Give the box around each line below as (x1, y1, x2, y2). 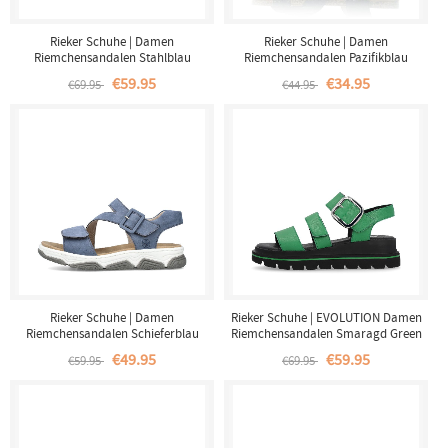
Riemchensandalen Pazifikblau (244, 49, 408, 66)
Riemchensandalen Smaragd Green (230, 325, 422, 342)
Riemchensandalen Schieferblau (25, 325, 199, 342)
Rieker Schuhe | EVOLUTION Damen (230, 309, 422, 326)
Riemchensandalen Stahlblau (33, 49, 191, 66)
